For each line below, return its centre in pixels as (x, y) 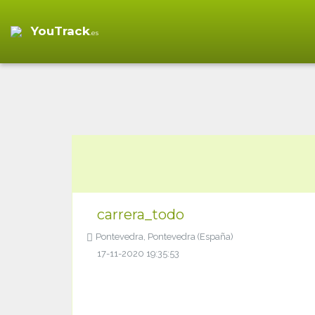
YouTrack (60, 31)
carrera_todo (141, 214)
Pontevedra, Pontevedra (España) (165, 237)
